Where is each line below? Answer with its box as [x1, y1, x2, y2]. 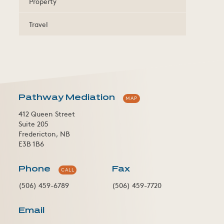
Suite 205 [18, 119, 49, 129]
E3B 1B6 [18, 139, 44, 149]
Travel [29, 18, 48, 29]
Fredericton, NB [18, 129, 70, 139]
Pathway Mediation [18, 94, 115, 102]
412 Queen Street [18, 109, 75, 119]
